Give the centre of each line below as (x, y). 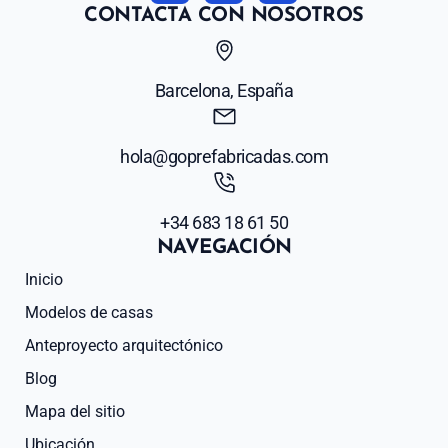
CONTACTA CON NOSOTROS (224, 15)
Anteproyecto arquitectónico (124, 345)
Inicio (44, 279)
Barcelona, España (224, 90)
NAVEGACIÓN (224, 247)
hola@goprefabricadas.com (224, 156)
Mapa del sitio (75, 411)
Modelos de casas (89, 312)
